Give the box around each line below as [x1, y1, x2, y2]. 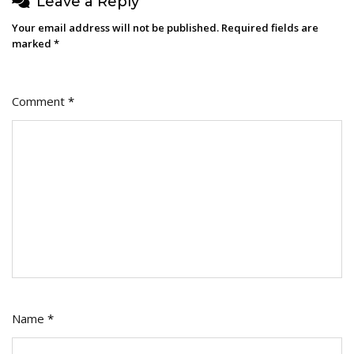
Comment [12, 92, 68, 109]
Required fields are [221, 20, 318, 35]
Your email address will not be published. [12, 20, 219, 35]
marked [12, 36, 54, 51]
